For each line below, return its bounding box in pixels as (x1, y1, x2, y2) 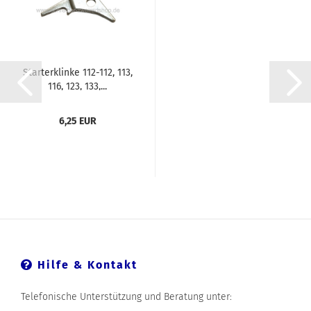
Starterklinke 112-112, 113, (22, 67, 133, 78)
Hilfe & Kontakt (33, 258, 137, 271)
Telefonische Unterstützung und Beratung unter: (21, 291, 232, 303)
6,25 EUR (58, 115, 96, 127)
